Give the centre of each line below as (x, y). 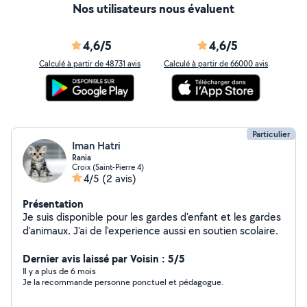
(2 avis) (119, 179)
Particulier (271, 134)
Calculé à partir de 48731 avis (90, 63)
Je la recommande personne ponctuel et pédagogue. (123, 282)
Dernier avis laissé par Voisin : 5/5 (104, 258)
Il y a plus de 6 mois (59, 271)
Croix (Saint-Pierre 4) (108, 167)
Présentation (53, 204)
